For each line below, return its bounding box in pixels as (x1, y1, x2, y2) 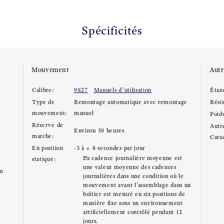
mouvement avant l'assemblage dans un (82, 181, 191, 188)
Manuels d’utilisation (93, 86, 152, 93)
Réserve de (31, 121, 63, 128)
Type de (31, 98, 55, 105)
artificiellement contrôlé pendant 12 (82, 208, 183, 215)
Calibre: (31, 86, 54, 93)
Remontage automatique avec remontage (73, 98, 188, 105)
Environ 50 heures (73, 127, 124, 134)
